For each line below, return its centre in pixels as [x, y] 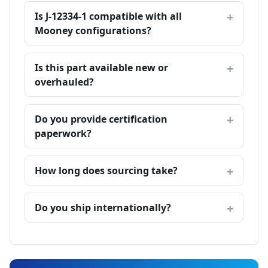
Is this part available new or [101, 68]
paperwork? [63, 133]
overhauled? [64, 82]
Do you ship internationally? [103, 208]
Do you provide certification [101, 119]
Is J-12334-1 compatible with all [108, 16]
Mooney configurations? [93, 31]
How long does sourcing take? [106, 170]
